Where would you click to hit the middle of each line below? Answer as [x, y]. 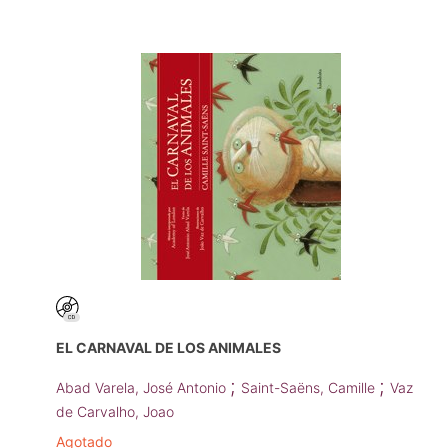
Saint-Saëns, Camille [310, 388]
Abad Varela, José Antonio [143, 388]
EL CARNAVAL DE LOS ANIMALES [168, 348]
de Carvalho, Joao [115, 412]
